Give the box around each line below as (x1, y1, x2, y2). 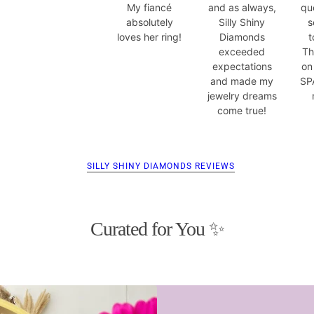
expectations (212, 60, 272, 72)
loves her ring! (117, 30, 182, 43)
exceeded (219, 45, 265, 57)
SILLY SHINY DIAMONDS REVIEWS (86, 161, 235, 171)
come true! (217, 104, 266, 116)
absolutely (125, 15, 173, 28)
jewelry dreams (207, 89, 277, 102)
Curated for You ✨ (90, 217, 224, 240)
